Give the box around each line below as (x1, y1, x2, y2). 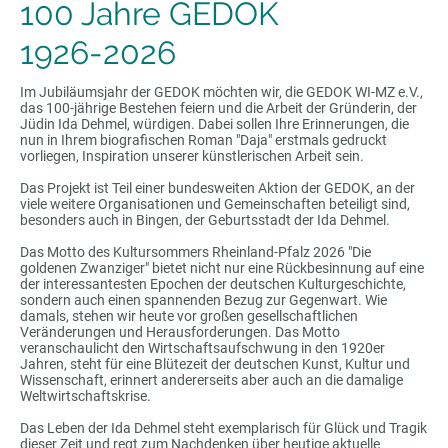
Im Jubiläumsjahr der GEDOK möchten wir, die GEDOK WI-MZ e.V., (20, 83, 423, 100)
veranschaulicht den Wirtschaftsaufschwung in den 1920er (20, 339, 385, 356)
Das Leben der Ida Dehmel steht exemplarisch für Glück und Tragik (20, 419, 427, 436)
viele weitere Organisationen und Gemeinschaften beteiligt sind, (20, 195, 410, 212)
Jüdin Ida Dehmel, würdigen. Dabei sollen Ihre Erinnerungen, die (20, 115, 409, 132)
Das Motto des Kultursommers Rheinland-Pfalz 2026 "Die (20, 243, 371, 260)
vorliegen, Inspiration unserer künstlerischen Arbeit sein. (20, 147, 367, 164)
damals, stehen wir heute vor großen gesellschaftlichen (20, 307, 358, 324)
